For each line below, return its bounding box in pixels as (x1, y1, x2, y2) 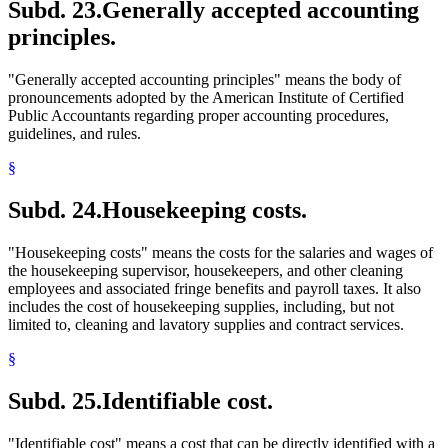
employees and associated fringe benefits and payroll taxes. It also (8, 280, 421, 298)
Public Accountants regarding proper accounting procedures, (8, 107, 389, 125)
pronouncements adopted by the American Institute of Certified (8, 89, 404, 107)
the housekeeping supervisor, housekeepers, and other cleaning (8, 262, 403, 280)
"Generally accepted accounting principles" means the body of (8, 71, 401, 89)
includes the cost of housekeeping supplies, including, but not (8, 298, 394, 316)
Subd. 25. (8, 388, 102, 415)
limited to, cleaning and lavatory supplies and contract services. (8, 316, 404, 334)
